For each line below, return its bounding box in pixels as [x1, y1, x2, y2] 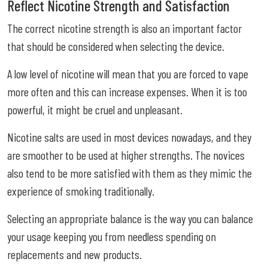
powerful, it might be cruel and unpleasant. [7, 102, 182, 117]
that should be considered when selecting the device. [7, 38, 224, 53]
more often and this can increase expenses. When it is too [7, 84, 247, 99]
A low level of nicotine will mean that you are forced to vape [7, 66, 248, 81]
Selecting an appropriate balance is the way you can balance [7, 211, 253, 226]
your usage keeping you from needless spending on [7, 229, 216, 243]
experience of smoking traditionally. [7, 183, 154, 198]
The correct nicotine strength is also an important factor [7, 20, 242, 35]
